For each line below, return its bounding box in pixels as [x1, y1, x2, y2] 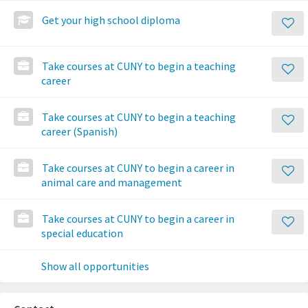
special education [41, 226, 123, 240]
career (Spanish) [41, 124, 118, 138]
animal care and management [41, 175, 182, 189]
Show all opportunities [41, 259, 149, 273]
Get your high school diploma [42, 13, 180, 27]
